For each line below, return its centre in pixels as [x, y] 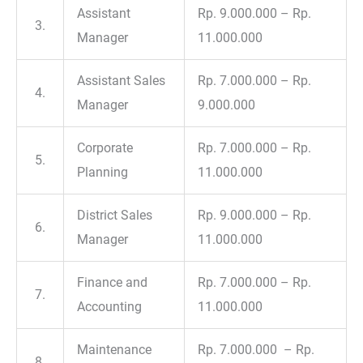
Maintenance [115, 349]
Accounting [110, 306]
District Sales [115, 215]
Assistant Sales [122, 80]
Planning [103, 172]
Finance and [113, 282]
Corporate [105, 147]
